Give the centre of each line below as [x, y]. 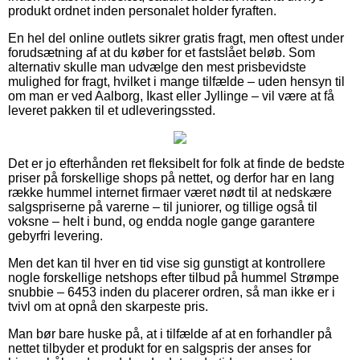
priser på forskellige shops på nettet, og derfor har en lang [171, 178]
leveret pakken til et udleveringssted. [112, 110]
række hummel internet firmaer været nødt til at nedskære [170, 192]
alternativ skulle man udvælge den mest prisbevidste [157, 67]
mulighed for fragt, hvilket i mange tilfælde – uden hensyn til [176, 81]
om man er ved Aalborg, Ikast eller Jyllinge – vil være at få [171, 96]
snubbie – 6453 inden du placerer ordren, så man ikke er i [172, 292]
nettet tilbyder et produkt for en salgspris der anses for [160, 348]
